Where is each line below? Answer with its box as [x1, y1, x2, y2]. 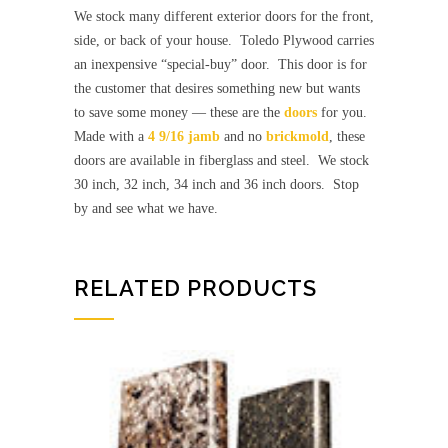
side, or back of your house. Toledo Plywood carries [74, 33, 374, 49]
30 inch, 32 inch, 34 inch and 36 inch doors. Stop [74, 177, 359, 193]
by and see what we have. [74, 201, 218, 217]
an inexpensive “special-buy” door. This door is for [74, 57, 367, 73]
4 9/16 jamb [148, 129, 220, 145]
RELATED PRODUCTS [74, 275, 317, 302]
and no [220, 129, 266, 145]
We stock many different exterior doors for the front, [74, 9, 374, 25]
